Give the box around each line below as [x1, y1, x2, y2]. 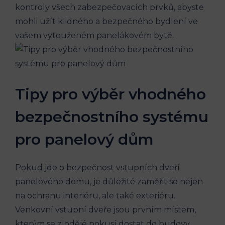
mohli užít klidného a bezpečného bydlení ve [15, 17, 198, 27]
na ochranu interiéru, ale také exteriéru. [15, 191, 175, 201]
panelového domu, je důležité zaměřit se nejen [15, 177, 203, 187]
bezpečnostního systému [15, 107, 208, 127]
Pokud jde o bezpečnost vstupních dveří [15, 163, 180, 173]
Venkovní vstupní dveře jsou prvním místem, [15, 205, 196, 215]
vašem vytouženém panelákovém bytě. [15, 31, 174, 41]
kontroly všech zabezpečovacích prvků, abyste [15, 3, 204, 13]
